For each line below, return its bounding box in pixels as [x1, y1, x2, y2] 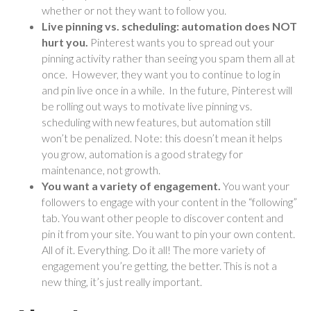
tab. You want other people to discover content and [42, 210, 283, 224]
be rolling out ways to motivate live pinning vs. [42, 99, 252, 112]
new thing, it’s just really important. [42, 274, 202, 288]
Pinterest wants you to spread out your [90, 35, 274, 49]
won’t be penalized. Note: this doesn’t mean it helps [42, 131, 283, 144]
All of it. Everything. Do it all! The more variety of [42, 242, 266, 256]
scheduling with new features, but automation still [42, 115, 271, 128]
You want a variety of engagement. [42, 178, 223, 192]
